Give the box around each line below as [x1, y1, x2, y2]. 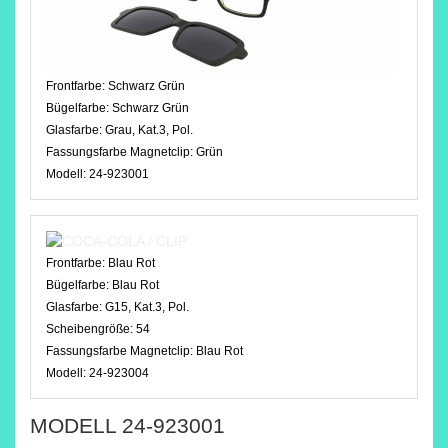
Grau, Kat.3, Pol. [105, 123, 193, 137]
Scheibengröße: [46, 322, 136, 336]
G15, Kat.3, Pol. [105, 300, 189, 314]
